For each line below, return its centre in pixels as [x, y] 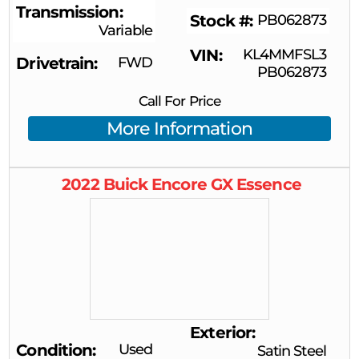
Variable [125, 31]
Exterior [221, 333]
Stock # [220, 21]
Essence [269, 185]
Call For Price [179, 101]
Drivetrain [55, 63]
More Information [179, 129]
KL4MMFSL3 [284, 54]
